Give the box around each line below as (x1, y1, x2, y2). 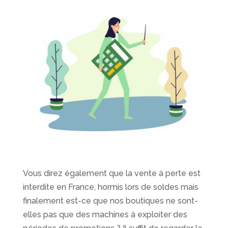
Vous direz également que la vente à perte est (23, 168, 201, 179)
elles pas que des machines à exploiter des (23, 210, 187, 220)
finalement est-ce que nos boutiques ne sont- (23, 196, 198, 206)
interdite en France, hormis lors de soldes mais (23, 182, 198, 192)
